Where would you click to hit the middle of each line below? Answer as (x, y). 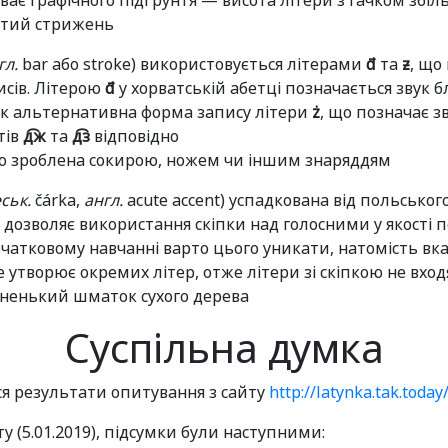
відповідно (134, 136)
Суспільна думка (224, 347)
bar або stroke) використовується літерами (192, 64)
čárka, (57, 200)
